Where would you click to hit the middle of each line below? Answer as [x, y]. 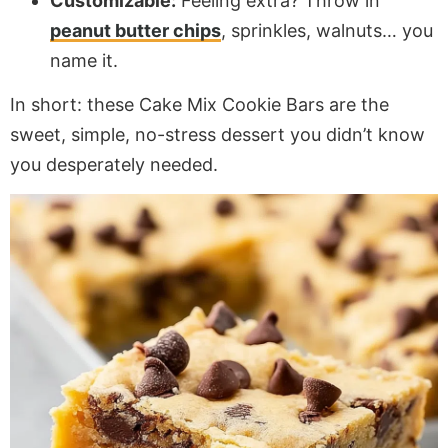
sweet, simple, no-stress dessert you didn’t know [217, 135]
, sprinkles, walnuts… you [327, 30]
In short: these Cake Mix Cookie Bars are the [199, 105]
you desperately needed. [114, 165]
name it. [84, 60]
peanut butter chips [135, 30]
